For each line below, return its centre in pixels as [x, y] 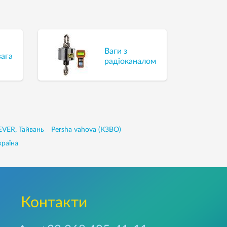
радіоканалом [130, 61]
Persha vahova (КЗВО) [86, 130]
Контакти [54, 203]
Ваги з [116, 51]
